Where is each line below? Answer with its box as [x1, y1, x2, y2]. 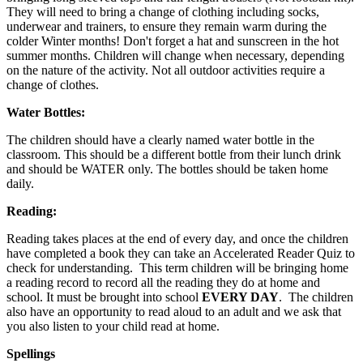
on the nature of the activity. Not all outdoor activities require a [6, 63, 325, 78]
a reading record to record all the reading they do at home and [6, 275, 320, 290]
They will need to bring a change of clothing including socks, [6, 5, 319, 19]
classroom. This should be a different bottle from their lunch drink [6, 147, 341, 162]
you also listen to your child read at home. [6, 319, 220, 334]
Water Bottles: [6, 105, 85, 120]
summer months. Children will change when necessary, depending [6, 49, 344, 63]
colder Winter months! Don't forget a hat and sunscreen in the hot [6, 34, 339, 49]
